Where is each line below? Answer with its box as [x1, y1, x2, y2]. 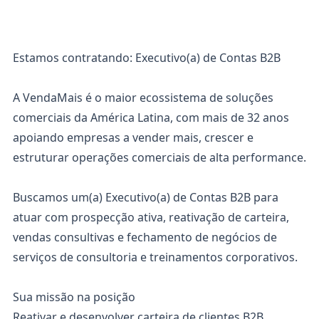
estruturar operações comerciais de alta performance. [13, 150, 306, 165]
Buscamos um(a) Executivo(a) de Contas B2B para [13, 189, 278, 205]
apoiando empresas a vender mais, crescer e [13, 130, 253, 145]
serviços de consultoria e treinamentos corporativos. [13, 249, 298, 265]
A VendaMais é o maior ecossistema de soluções [13, 90, 273, 105]
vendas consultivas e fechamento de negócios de [13, 229, 277, 245]
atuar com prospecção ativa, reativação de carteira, [13, 209, 289, 225]
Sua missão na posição [13, 289, 135, 305]
